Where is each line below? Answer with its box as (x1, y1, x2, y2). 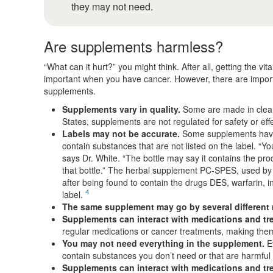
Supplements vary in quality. (62, 103, 180, 116)
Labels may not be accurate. (62, 127, 180, 140)
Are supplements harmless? (44, 35, 223, 57)
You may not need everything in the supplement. (62, 237, 264, 250)
